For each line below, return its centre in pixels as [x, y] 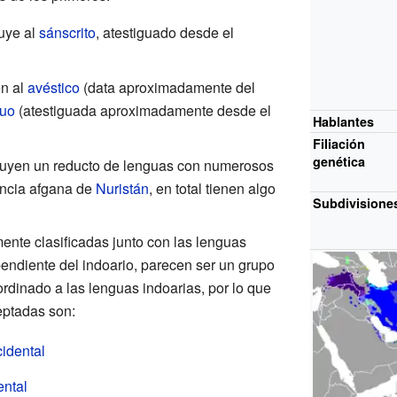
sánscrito [67, 32]
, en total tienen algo [212, 188]
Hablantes [344, 121]
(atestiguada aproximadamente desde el [143, 110]
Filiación [339, 143]
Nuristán [122, 188]
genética [339, 161]
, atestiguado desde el [164, 32]
